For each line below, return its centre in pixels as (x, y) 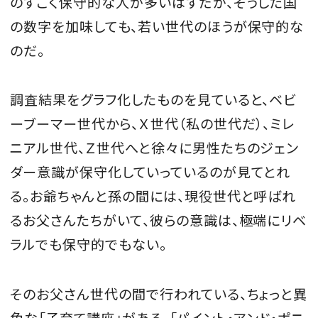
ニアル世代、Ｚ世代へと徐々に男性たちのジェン (155, 148)
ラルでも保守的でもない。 (88, 245)
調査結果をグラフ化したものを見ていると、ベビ (153, 100)
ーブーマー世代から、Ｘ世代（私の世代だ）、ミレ (153, 124)
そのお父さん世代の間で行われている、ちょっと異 (159, 294)
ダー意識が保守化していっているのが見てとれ (150, 172)
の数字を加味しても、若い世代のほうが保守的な (157, 26)
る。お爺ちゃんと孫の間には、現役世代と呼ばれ (153, 196)
